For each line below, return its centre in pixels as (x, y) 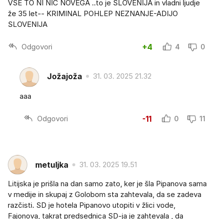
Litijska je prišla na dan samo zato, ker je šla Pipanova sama (107, 184)
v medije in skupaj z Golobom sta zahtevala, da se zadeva (105, 195)
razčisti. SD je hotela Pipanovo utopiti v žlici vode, (92, 205)
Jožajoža (65, 76)
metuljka (52, 164)
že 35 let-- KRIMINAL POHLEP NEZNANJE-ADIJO (93, 14)
